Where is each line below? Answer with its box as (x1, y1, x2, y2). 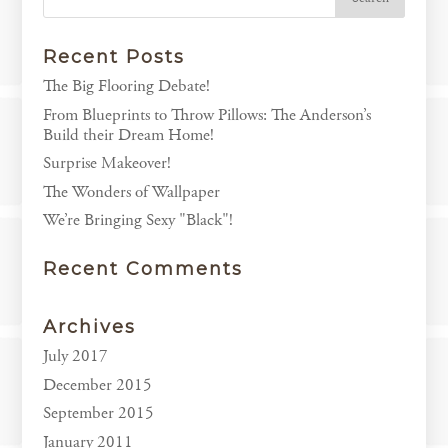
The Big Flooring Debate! (42, 75, 210, 97)
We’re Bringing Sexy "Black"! (42, 209, 233, 231)
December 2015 (42, 373, 152, 396)
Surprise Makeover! (42, 152, 171, 174)
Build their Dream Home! (42, 123, 214, 146)
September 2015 (42, 402, 154, 424)
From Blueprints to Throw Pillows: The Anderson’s (42, 103, 371, 126)
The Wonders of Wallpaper (42, 180, 220, 203)
